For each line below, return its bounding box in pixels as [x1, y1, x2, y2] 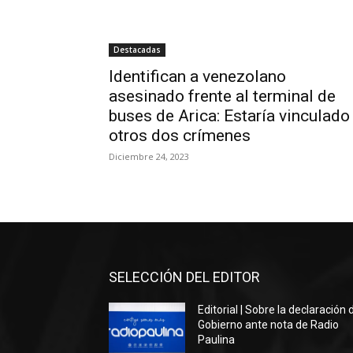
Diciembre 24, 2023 [109, 150, 189, 162]
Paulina [198, 333, 236, 346]
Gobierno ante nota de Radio [198, 318, 340, 331]
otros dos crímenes [109, 126, 251, 145]
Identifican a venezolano [109, 67, 286, 86]
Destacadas [113, 44, 161, 55]
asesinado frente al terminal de [109, 87, 336, 106]
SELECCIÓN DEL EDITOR [109, 269, 260, 285]
